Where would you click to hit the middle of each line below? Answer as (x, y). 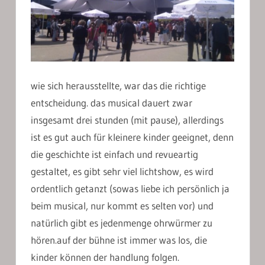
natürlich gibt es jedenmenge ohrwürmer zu (122, 222)
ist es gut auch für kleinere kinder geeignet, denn (132, 137)
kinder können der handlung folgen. (105, 257)
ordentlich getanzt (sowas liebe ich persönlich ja (130, 188)
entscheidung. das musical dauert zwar (112, 102)
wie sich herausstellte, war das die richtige (118, 85)
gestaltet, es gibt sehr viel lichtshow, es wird (122, 171)
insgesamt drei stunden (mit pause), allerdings (127, 119)
